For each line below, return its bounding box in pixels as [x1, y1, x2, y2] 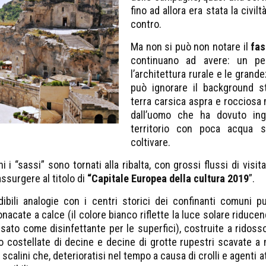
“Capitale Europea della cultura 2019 [87, 172, 249, 185]
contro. [131, 17, 161, 30]
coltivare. [131, 135, 170, 148]
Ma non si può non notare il [131, 40, 248, 53]
